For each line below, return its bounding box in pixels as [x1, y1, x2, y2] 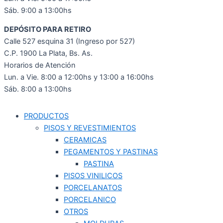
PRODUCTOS [24, 111, 69, 120]
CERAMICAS [64, 135, 107, 144]
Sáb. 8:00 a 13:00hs [4, 85, 72, 94]
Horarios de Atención [4, 61, 76, 70]
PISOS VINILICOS [64, 171, 122, 180]
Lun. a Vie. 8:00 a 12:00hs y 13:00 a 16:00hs [4, 73, 154, 82]
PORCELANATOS [64, 183, 122, 192]
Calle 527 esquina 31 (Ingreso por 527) [4, 37, 135, 46]
